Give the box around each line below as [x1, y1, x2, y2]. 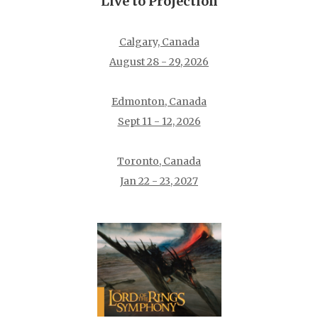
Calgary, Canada [119, 35, 199, 48]
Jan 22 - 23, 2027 [120, 174, 198, 187]
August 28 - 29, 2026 [109, 55, 209, 68]
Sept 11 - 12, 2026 [117, 114, 201, 128]
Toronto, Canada [117, 154, 201, 168]
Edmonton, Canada [111, 94, 207, 108]
